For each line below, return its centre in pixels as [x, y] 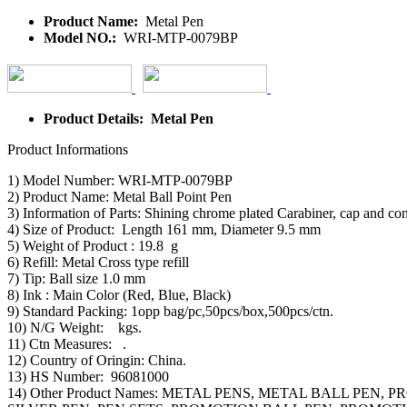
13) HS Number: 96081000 [88, 376]
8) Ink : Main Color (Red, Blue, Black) [119, 294]
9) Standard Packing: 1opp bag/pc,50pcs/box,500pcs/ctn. [170, 311]
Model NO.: [82, 37]
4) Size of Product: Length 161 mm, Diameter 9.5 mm [164, 229]
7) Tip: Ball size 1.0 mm [76, 278]
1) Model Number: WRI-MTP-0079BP [120, 180]
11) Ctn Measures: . [67, 343]
